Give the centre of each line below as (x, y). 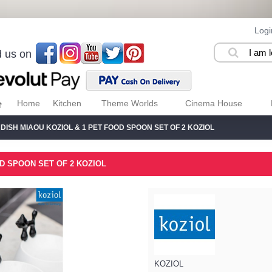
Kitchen (67, 103)
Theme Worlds (130, 103)
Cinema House (213, 103)
